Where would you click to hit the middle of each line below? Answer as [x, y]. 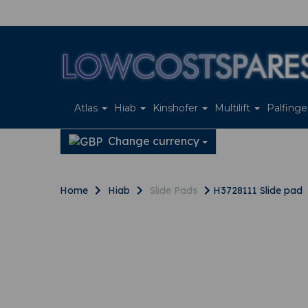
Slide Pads [174, 191]
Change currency [154, 141]
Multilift [234, 108]
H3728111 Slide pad [256, 191]
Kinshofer [177, 108]
